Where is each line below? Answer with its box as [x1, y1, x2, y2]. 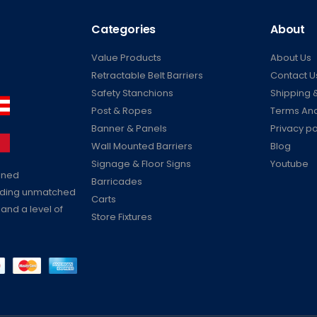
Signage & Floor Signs [91, 157, 191, 171]
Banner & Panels [91, 122, 167, 136]
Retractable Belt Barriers [91, 69, 203, 83]
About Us [270, 51, 311, 65]
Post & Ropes [91, 104, 152, 118]
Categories [91, 21, 156, 38]
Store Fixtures [91, 210, 152, 224]
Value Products [91, 51, 161, 65]
